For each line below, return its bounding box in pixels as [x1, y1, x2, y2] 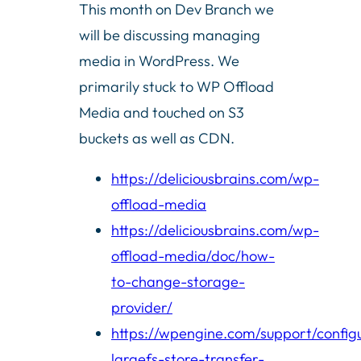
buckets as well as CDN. [79, 128, 234, 147]
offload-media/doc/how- [111, 247, 275, 266]
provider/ [111, 298, 172, 317]
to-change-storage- [111, 272, 245, 292]
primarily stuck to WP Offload [79, 77, 274, 96]
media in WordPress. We [79, 51, 239, 70]
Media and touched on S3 [79, 102, 244, 122]
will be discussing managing [79, 25, 260, 44]
